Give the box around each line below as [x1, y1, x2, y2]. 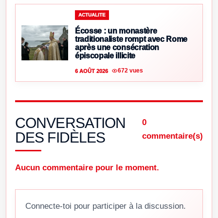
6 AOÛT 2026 [75, 68, 108, 74]
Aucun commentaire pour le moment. [15, 163, 159, 172]
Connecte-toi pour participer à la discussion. [25, 201, 186, 211]
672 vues [118, 67, 143, 74]
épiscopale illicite [75, 51, 135, 60]
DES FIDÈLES [15, 129, 106, 145]
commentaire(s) [142, 131, 203, 141]
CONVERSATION [15, 114, 126, 131]
